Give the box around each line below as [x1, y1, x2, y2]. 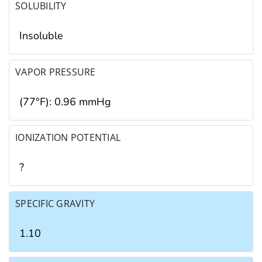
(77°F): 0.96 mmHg [19, 94, 111, 109]
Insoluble [19, 29, 63, 43]
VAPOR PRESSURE [15, 65, 96, 78]
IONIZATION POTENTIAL [15, 131, 121, 144]
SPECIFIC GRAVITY [15, 196, 95, 210]
